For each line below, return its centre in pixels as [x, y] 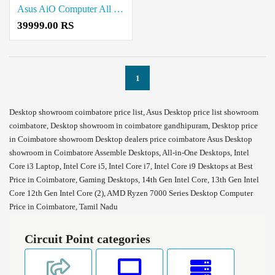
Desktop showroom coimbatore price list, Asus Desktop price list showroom [134, 112]
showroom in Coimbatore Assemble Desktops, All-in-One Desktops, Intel [129, 152]
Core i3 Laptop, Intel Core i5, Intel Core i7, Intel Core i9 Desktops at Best [131, 166]
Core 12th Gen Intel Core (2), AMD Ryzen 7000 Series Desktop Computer [131, 193]
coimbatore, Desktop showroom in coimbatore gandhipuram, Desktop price [134, 125]
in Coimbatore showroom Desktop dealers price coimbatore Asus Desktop [131, 139]
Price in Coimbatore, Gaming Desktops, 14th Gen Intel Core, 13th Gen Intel [134, 179]
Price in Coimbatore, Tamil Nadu [64, 206]
